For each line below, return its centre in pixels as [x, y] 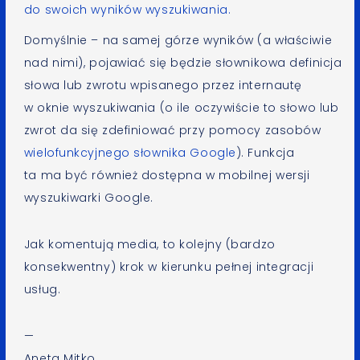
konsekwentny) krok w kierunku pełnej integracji [169, 267]
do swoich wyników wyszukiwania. [127, 10]
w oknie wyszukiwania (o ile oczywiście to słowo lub [181, 108]
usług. [42, 289]
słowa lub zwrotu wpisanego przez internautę [163, 85]
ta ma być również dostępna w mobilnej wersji [167, 175]
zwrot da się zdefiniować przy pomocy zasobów [172, 130]
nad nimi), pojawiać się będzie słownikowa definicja [183, 63]
